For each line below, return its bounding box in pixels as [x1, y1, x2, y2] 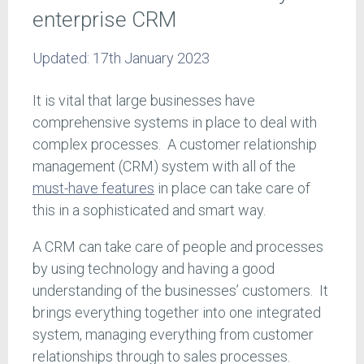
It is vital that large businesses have [32, 92, 255, 110]
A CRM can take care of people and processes [32, 238, 323, 256]
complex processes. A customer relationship [32, 136, 317, 154]
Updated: [32, 50, 93, 67]
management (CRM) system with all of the [32, 158, 296, 175]
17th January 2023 [93, 50, 210, 67]
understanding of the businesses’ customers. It [32, 282, 328, 300]
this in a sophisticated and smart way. [32, 201, 266, 219]
